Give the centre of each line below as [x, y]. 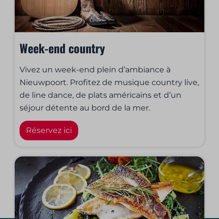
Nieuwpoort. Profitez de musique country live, [109, 82]
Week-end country [63, 48]
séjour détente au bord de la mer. [85, 108]
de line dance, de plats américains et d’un [101, 95]
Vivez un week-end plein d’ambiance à [95, 69]
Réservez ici [49, 130]
